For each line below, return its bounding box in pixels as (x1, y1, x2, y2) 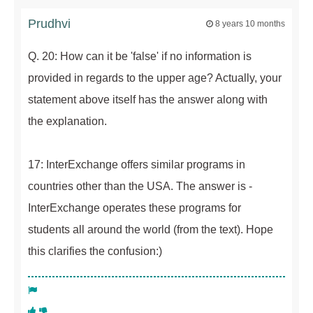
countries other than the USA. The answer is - (28, 180, 252, 193)
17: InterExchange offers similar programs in (28, 159, 245, 171)
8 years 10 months (215, 20, 285, 29)
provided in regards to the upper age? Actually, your (28, 72, 282, 85)
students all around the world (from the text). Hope (28, 224, 273, 236)
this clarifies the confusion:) (28, 245, 162, 258)
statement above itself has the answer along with (28, 94, 268, 106)
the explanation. (28, 115, 107, 128)
